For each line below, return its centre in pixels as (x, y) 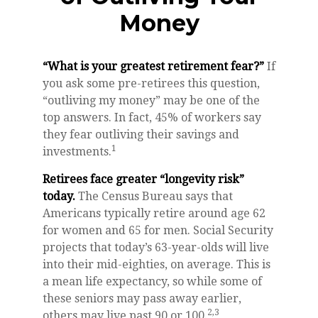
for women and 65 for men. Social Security (158, 230)
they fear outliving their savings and (141, 134)
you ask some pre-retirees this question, (151, 83)
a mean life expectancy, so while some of (152, 281)
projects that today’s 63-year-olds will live (156, 247)
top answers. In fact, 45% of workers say (152, 117)
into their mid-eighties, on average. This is (157, 264)
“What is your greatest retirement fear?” (153, 66)
